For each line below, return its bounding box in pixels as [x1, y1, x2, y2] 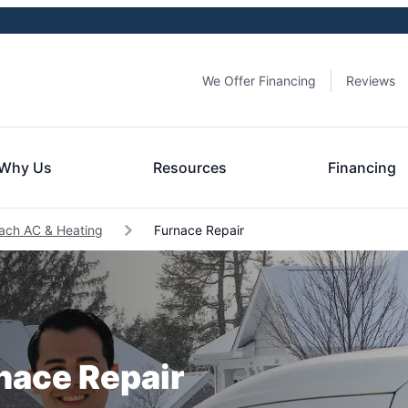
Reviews [346, 72, 395, 88]
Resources [152, 158, 227, 177]
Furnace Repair [150, 222, 244, 238]
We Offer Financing [202, 72, 316, 88]
